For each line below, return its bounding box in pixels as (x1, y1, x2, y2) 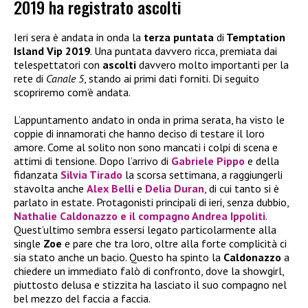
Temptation (224, 30, 285, 45)
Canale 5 (46, 71, 84, 86)
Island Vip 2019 (14, 44, 90, 58)
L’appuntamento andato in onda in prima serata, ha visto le (14, 113, 285, 127)
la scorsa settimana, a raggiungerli (125, 168, 283, 182)
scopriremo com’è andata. (14, 85, 131, 100)
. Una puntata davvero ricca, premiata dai (90, 44, 277, 58)
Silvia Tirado (60, 168, 122, 182)
